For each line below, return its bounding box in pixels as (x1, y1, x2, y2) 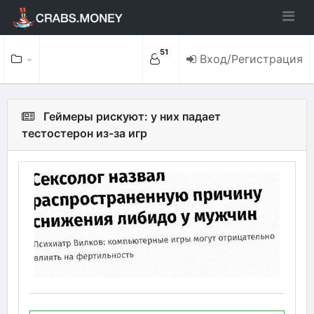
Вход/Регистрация (200, 52, 303, 66)
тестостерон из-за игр (22, 126, 147, 140)
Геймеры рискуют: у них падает (43, 109, 221, 123)
